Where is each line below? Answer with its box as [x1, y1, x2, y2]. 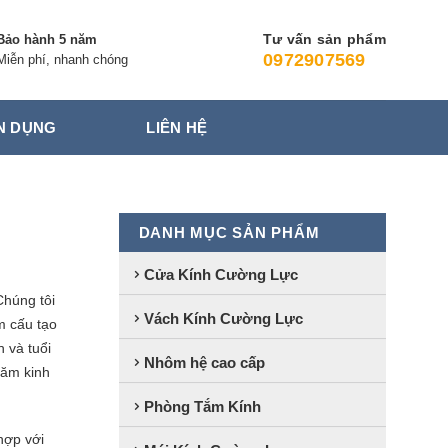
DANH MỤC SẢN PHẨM [138, 223, 320, 241]
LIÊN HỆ [146, 118, 208, 136]
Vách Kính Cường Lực [143, 309, 303, 327]
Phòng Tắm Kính [143, 397, 261, 415]
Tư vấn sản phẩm [263, 31, 386, 47]
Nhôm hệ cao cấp [143, 353, 265, 371]
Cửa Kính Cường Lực [143, 265, 298, 283]
